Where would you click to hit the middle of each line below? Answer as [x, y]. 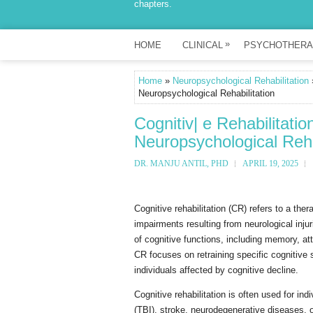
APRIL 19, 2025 [270, 163]
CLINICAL [203, 45]
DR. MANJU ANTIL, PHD [181, 163]
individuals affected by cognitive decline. [216, 270]
